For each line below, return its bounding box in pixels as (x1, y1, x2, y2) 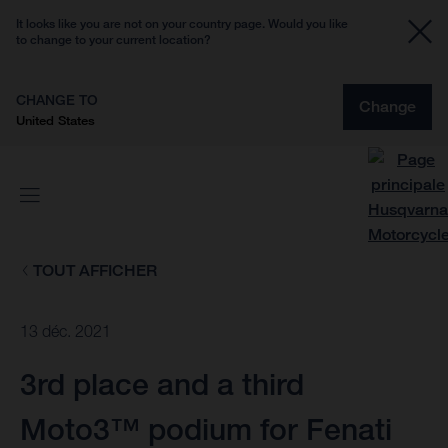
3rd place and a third (20, 366, 304, 403)
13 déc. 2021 (20, 322, 111, 341)
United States (16, 112, 95, 128)
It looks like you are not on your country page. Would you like (16, 16, 348, 31)
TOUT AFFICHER (32, 261, 157, 280)
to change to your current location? (16, 32, 211, 47)
